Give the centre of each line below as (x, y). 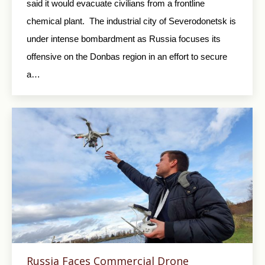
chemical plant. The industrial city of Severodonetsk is (131, 21)
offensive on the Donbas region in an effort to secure (127, 57)
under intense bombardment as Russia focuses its (124, 39)
